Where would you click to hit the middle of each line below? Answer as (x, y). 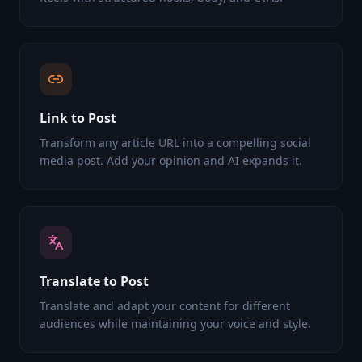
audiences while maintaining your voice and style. (175, 324)
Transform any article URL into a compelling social (175, 143)
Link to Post (78, 118)
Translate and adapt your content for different (165, 306)
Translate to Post (94, 281)
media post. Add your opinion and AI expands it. (171, 160)
